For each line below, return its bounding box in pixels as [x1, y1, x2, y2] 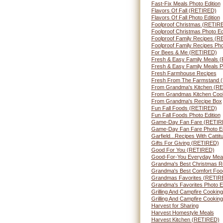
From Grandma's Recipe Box [151, 98, 222, 104]
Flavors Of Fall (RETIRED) [151, 7, 217, 13]
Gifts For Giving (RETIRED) [151, 140, 219, 146]
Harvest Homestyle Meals [151, 210, 214, 216]
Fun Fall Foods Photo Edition [151, 112, 221, 118]
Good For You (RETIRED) [151, 147, 215, 153]
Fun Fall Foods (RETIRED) [151, 105, 217, 111]
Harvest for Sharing [151, 203, 199, 209]
